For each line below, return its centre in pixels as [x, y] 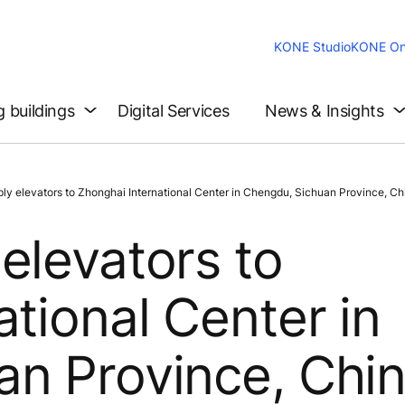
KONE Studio [312, 47]
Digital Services [174, 110]
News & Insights [325, 110]
